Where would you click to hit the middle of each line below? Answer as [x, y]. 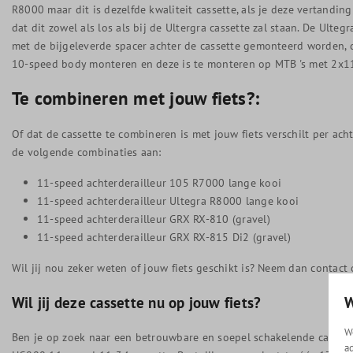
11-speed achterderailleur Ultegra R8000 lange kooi [168, 201]
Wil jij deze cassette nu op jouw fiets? [137, 302]
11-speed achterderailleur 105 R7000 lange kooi [160, 182]
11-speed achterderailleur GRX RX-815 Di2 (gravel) [164, 237]
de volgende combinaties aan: [87, 152]
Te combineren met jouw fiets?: [136, 98]
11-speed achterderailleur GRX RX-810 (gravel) [154, 219]
